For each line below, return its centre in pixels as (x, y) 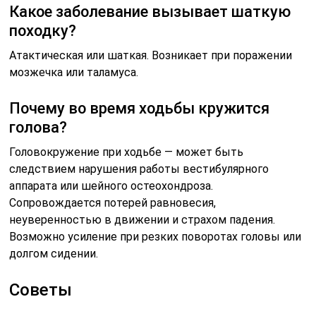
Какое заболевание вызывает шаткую (150, 12)
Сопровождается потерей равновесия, (113, 203)
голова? (38, 128)
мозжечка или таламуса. (74, 73)
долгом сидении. (54, 254)
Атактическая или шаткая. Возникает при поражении (151, 56)
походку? (43, 31)
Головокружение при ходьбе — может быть (127, 152)
